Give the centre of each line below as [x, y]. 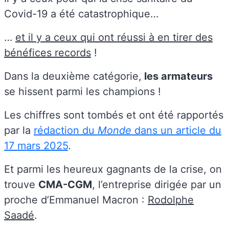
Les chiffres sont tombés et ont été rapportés [114, 115]
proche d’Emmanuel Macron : [76, 200]
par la [19, 130]
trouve [21, 184]
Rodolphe [171, 200]
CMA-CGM [65, 184]
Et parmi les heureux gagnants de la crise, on [113, 169]
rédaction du [66, 130]
